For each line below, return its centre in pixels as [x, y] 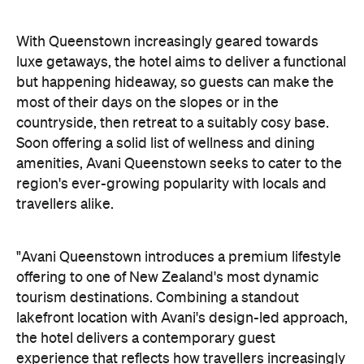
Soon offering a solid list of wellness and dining [166, 143]
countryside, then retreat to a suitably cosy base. [173, 123]
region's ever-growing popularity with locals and [171, 184]
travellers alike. [65, 204]
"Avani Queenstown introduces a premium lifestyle [179, 257]
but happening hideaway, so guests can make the [175, 82]
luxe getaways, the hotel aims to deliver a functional [181, 62]
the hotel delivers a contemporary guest [146, 338]
